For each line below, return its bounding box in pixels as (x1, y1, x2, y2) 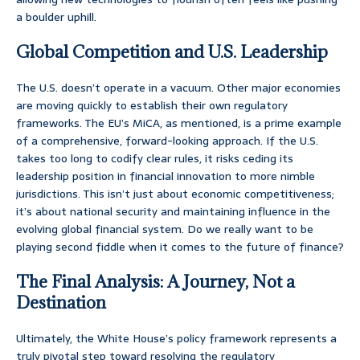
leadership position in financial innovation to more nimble (16, 167, 315, 186)
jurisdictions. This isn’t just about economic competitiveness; (16, 185, 334, 203)
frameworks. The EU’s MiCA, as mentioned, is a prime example (16, 114, 342, 133)
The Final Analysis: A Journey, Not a (16, 271, 295, 293)
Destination (16, 292, 106, 314)
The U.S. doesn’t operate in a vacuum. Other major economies (16, 79, 341, 97)
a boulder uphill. (16, 8, 96, 27)
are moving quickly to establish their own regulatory (16, 96, 288, 115)
